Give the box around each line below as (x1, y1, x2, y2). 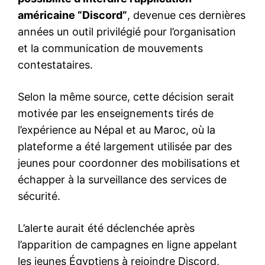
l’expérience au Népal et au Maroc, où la (18, 124, 215, 137)
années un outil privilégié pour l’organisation (18, 25, 236, 38)
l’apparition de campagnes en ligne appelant (18, 238, 237, 251)
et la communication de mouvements (18, 42, 203, 55)
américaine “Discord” (18, 9, 127, 22)
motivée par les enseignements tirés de (18, 107, 214, 120)
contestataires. (18, 59, 93, 72)
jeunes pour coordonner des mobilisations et (18, 157, 240, 170)
